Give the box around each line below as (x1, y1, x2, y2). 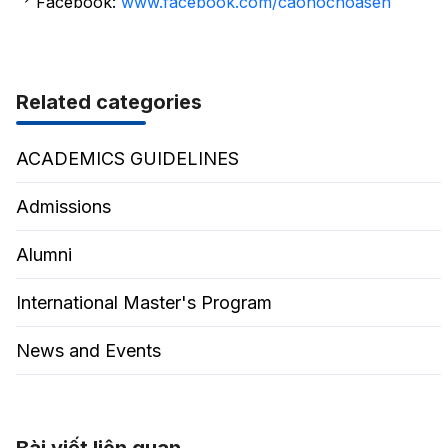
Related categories (15, 90, 202, 114)
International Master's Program (15, 292, 272, 313)
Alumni (15, 244, 72, 265)
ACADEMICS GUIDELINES (15, 148, 239, 169)
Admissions (15, 196, 111, 217)
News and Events (15, 340, 161, 361)
